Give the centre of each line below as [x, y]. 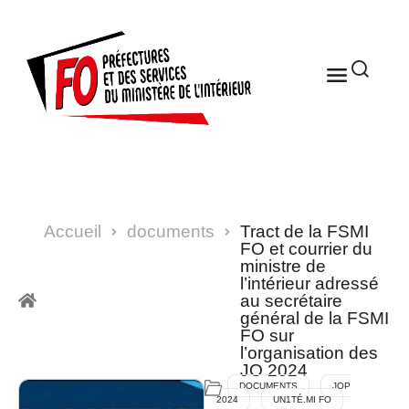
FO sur [267, 335]
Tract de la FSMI [304, 231]
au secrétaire [291, 300]
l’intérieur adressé [309, 283]
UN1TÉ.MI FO [303, 399]
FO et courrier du [306, 248]
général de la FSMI [315, 318]
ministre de [283, 266]
